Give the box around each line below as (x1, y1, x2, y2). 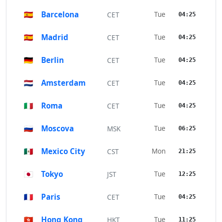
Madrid (41, 32, 68, 43)
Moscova (41, 123, 74, 134)
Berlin (41, 55, 64, 65)
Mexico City (41, 146, 85, 157)
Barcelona (41, 9, 79, 20)
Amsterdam (41, 78, 86, 88)
